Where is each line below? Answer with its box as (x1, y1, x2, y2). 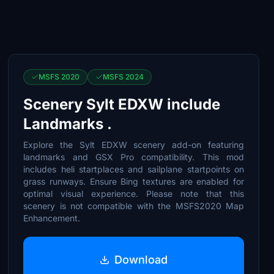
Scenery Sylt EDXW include (23, 95, 221, 113)
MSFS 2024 (103, 72, 144, 81)
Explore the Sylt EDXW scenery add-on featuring (23, 139, 244, 150)
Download (114, 253, 168, 266)
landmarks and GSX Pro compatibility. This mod (23, 152, 244, 162)
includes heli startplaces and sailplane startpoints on (23, 164, 244, 174)
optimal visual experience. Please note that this (23, 188, 244, 199)
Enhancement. (23, 213, 81, 223)
